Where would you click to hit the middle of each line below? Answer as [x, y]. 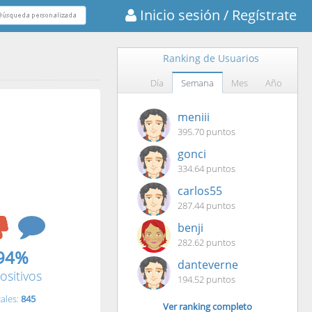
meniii [193, 117]
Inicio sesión [178, 15]
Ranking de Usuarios [211, 58]
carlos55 [200, 191]
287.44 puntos [206, 205]
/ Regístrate [258, 15]
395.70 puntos [206, 132]
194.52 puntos [206, 279]
